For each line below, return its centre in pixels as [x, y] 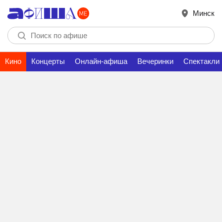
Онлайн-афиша [101, 61]
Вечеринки [155, 61]
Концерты [48, 61]
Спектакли [201, 61]
